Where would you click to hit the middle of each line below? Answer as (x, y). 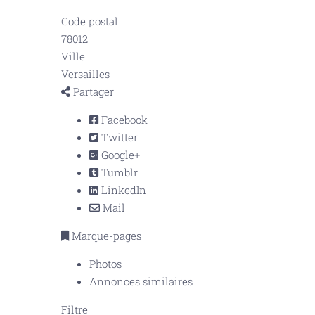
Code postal (90, 21)
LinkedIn (122, 190)
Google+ (119, 155)
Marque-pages (105, 236)
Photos (105, 264)
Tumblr (118, 172)
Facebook (123, 120)
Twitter (118, 137)
